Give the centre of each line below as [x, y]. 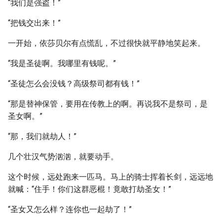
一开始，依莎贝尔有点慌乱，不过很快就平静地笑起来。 [107, 43]
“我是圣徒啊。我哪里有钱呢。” [62, 63]
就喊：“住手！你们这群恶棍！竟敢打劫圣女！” [90, 189]
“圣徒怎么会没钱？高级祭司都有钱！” [74, 84]
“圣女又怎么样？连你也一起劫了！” [70, 209]
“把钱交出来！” [34, 23]
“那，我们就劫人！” [42, 136]
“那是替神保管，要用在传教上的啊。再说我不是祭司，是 [108, 104]
